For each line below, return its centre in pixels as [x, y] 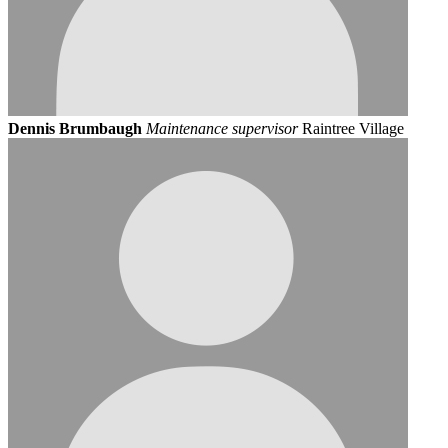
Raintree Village [353, 128]
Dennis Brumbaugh [75, 128]
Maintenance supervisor [222, 128]
